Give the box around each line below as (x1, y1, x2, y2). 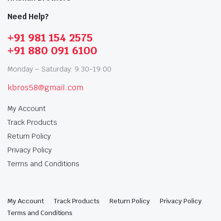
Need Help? (7, 11, 49, 21)
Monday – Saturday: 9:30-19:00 (7, 64, 112, 74)
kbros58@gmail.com (7, 82, 83, 93)
